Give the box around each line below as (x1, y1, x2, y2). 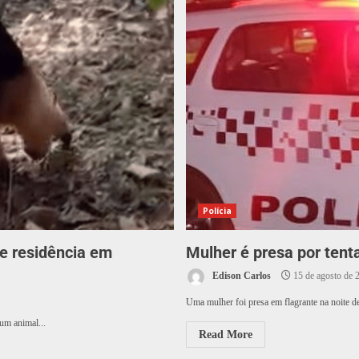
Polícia (202, 205, 232, 217)
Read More (198, 329, 252, 341)
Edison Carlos (209, 270, 271, 282)
